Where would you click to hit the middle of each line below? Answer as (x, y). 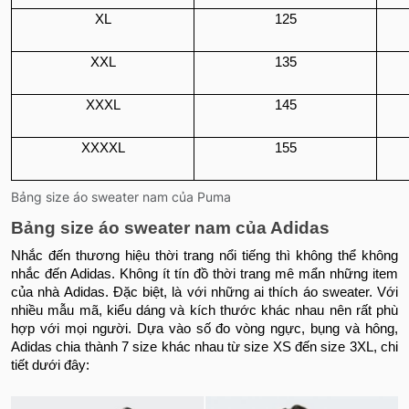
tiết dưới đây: (50, 365)
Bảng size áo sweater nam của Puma (121, 196)
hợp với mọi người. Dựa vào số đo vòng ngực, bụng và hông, (204, 328)
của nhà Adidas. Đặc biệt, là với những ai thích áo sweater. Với (204, 292)
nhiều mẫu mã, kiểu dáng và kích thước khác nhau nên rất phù (204, 310)
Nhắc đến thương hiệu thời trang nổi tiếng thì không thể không (204, 255)
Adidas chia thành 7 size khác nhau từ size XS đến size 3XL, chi (204, 346)
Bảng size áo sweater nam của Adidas (170, 227)
